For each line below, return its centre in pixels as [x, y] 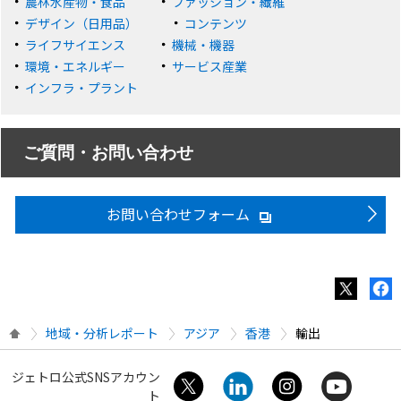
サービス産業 [210, 66]
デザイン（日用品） [82, 23]
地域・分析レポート [102, 333]
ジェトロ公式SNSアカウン [86, 376]
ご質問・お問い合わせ [109, 153]
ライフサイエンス [76, 44]
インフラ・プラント [82, 87]
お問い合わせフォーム [180, 213]
